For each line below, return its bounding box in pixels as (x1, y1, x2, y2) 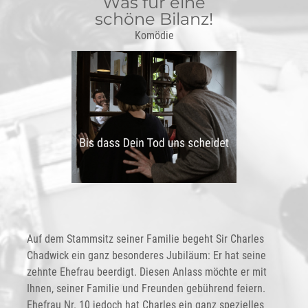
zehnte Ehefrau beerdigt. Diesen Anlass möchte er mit (26, 265, 267, 278)
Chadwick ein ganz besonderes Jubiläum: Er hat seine (26, 249, 266, 262)
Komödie (134, 29, 174, 42)
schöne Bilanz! (94, 9, 213, 29)
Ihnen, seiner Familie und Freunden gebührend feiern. (26, 282, 265, 295)
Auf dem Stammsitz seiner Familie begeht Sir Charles (26, 232, 264, 245)
